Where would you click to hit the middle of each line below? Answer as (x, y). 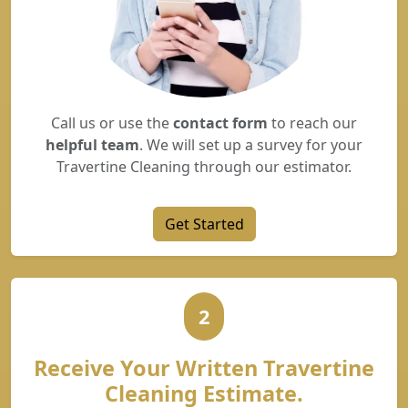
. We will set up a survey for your (251, 145)
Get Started (204, 224)
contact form (220, 123)
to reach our (312, 123)
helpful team (92, 145)
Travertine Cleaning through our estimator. (204, 167)
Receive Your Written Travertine (204, 368)
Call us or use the (112, 123)
